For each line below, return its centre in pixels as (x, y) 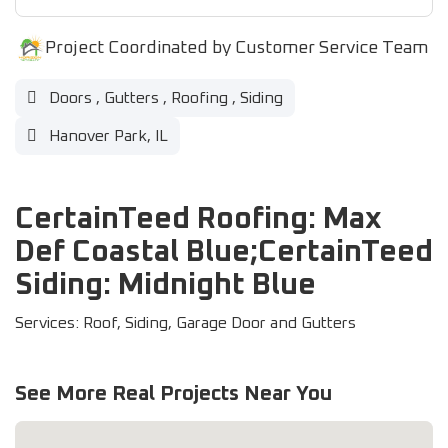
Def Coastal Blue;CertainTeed (224, 252)
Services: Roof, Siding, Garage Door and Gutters (185, 323)
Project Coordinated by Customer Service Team (236, 47)
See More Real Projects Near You (173, 393)
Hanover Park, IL (106, 136)
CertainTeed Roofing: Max (198, 219)
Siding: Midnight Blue (165, 285)
